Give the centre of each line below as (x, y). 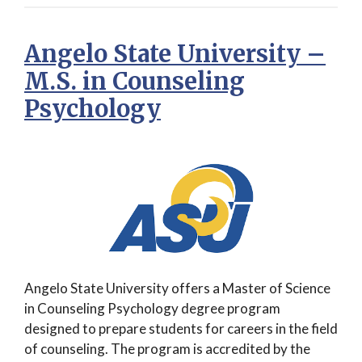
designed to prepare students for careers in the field (181, 329)
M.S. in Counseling (135, 82)
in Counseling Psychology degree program (152, 309)
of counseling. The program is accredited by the (167, 349)
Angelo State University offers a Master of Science (177, 288)
